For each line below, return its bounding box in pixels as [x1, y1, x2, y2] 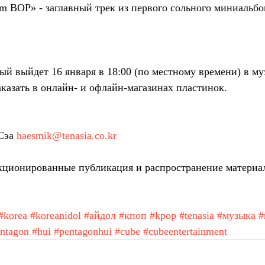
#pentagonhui [54, 225, 112, 238]
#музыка [217, 209, 256, 222]
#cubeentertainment [143, 225, 227, 238]
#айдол [84, 209, 116, 222]
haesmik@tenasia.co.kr [17, 130, 117, 142]
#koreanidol [30, 209, 81, 222]
